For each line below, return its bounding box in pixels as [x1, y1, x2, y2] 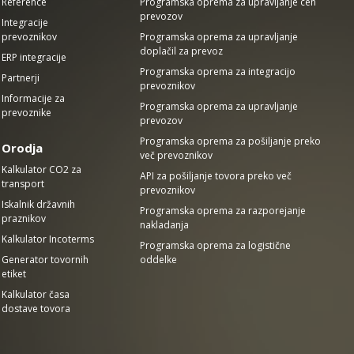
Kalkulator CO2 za [2, 163, 82, 176]
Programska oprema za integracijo [140, 65, 296, 78]
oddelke [140, 253, 178, 266]
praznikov [2, 212, 47, 225]
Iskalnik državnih [2, 198, 76, 211]
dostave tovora [2, 302, 71, 315]
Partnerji [2, 71, 40, 85]
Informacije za [2, 92, 66, 105]
